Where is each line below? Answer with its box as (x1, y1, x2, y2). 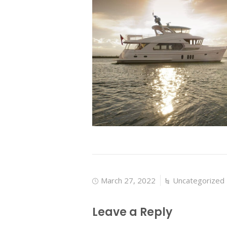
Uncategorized (173, 175, 224, 186)
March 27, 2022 (101, 175, 156, 186)
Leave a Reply (92, 204, 172, 220)
